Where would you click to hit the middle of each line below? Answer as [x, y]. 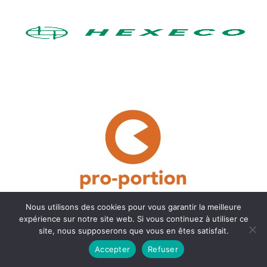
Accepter [113, 249]
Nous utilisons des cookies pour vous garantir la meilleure [133, 207]
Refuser [163, 249]
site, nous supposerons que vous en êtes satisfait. [133, 231]
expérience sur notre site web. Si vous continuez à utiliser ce [133, 219]
